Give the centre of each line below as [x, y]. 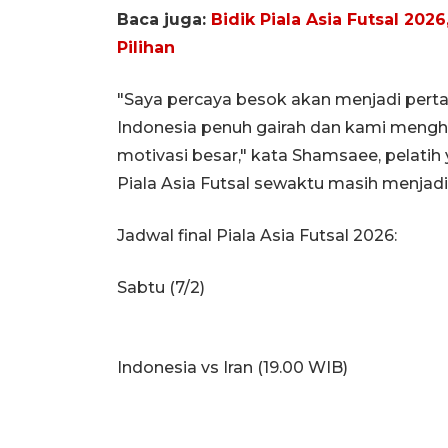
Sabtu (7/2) [161, 287]
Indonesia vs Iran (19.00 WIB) [232, 367]
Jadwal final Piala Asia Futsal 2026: [257, 235]
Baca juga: [164, 19]
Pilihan [146, 47]
